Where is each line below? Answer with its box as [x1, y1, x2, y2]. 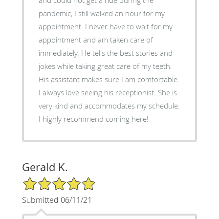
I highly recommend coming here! [38, 113, 149, 124]
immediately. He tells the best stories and [38, 47, 173, 58]
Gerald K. [22, 159, 68, 174]
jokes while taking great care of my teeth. [38, 61, 172, 71]
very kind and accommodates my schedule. [38, 100, 180, 110]
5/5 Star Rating [22, 175, 70, 185]
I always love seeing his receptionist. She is [38, 87, 177, 97]
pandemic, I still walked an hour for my [38, 8, 165, 18]
